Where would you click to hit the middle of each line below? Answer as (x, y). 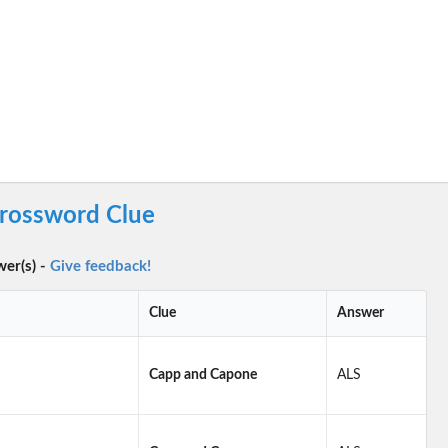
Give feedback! (100, 267)
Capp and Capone (202, 375)
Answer (360, 313)
